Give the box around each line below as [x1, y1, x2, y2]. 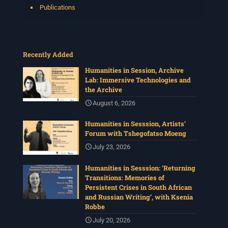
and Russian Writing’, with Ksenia [85, 192, 193, 202]
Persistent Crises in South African [85, 183, 192, 192]
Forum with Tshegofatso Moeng [85, 128, 187, 138]
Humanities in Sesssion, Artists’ [85, 119, 186, 128]
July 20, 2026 [93, 216, 131, 224]
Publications [40, 3, 75, 11]
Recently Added [23, 49, 73, 59]
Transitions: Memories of [85, 173, 165, 182]
